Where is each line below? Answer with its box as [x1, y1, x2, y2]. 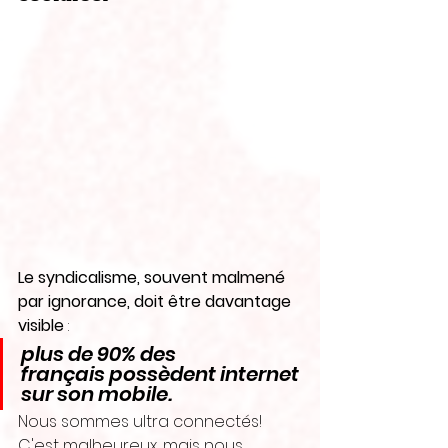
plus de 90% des [21, 340, 180, 368]
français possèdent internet [21, 360, 303, 388]
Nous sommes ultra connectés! [18, 410, 266, 433]
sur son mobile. [21, 380, 172, 408]
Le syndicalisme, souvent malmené [18, 266, 289, 289]
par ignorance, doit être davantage [18, 290, 295, 313]
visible [18, 314, 64, 337]
